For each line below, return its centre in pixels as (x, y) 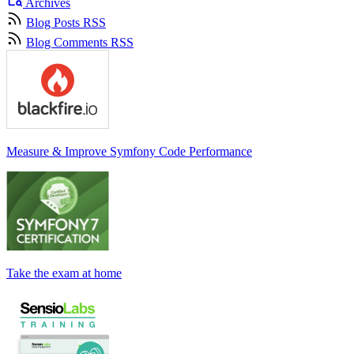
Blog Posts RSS (66, 23)
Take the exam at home (64, 273)
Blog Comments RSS (80, 43)
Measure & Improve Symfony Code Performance (129, 152)
